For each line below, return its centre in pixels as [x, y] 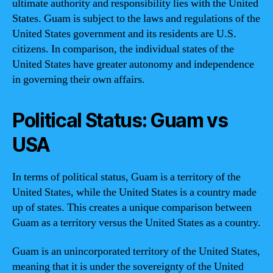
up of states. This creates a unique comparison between [132, 207]
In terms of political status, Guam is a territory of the [126, 177]
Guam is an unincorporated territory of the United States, [136, 251]
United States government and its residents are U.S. [124, 34]
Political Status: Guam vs [120, 120]
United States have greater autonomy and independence [133, 64]
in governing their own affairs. [79, 79]
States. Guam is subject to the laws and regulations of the [136, 18]
